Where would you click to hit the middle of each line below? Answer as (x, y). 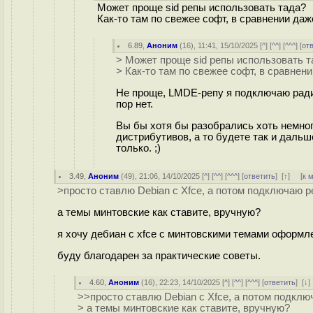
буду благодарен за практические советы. (159, 255)
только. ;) (138, 148)
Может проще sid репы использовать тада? (202, 8)
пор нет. (134, 104)
